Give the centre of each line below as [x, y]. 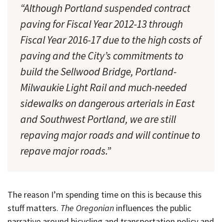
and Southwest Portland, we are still [98, 119]
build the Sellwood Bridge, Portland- [98, 71]
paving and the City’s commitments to [102, 55]
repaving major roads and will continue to [110, 135]
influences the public [153, 208]
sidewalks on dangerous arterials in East [108, 103]
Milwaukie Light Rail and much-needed [104, 87]
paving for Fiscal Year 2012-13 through [102, 24]
